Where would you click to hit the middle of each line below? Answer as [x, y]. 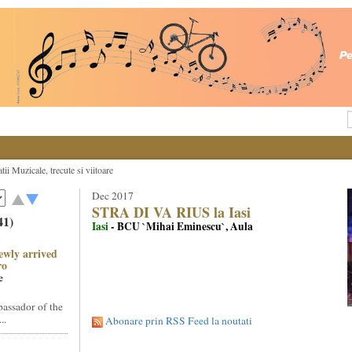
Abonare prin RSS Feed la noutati [178, 321]
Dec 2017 [112, 196]
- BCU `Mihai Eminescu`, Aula [181, 226]
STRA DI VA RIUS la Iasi [171, 212]
